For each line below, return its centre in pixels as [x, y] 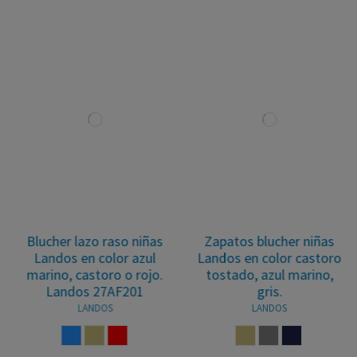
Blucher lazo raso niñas [83, 241]
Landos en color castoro [258, 258]
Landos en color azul [83, 258]
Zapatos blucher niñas [258, 241]
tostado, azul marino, [258, 275]
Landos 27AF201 [83, 291]
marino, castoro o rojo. [83, 275]
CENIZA [277, 334]
